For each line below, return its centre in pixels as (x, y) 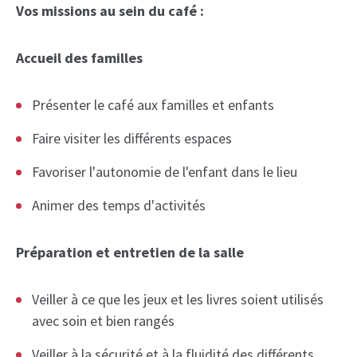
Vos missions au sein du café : (110, 11)
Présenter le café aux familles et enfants (153, 105)
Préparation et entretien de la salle (130, 253)
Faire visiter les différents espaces (132, 139)
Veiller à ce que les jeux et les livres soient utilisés (178, 300)
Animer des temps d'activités (119, 206)
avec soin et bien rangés (103, 321)
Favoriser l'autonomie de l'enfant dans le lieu (165, 172)
